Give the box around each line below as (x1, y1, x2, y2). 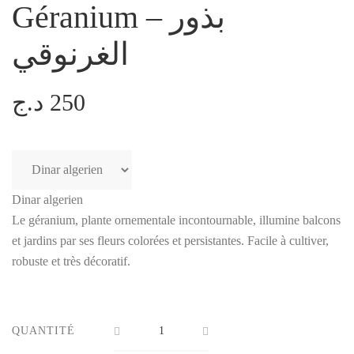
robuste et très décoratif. (12, 254, 130, 268)
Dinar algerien (12, 192, 83, 206)
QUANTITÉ (12, 324, 75, 337)
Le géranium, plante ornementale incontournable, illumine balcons (12, 213, 341, 227)
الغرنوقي (12, 36, 129, 72)
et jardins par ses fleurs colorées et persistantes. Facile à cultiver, (12, 233, 329, 247)
